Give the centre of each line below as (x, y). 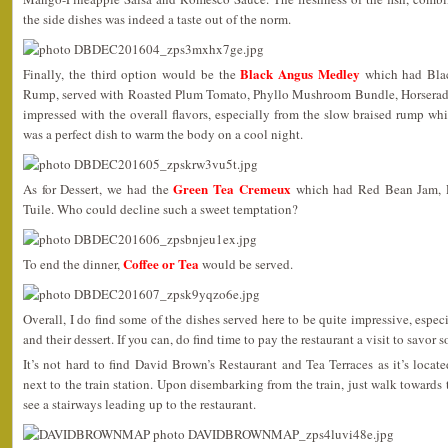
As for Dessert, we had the (98, 188)
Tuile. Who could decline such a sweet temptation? (160, 208)
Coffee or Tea (161, 263)
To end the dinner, (73, 263)
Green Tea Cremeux (232, 188)
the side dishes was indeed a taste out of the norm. (157, 18)
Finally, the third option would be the (132, 73)
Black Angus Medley (300, 73)
